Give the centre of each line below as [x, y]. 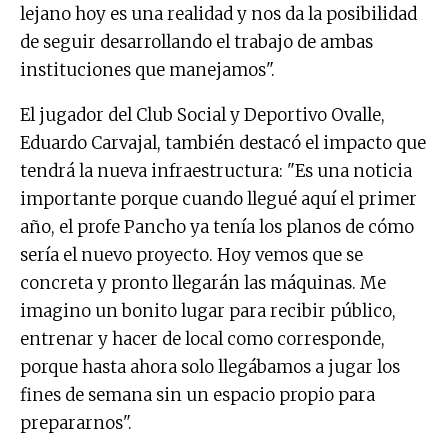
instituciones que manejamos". [147, 70]
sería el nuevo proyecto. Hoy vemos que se [191, 255]
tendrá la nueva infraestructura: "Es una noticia [216, 171]
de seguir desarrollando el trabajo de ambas [196, 42]
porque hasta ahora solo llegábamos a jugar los [210, 367]
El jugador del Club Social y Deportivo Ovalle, [202, 115]
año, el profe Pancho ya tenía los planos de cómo [217, 227]
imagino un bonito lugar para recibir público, [208, 311]
